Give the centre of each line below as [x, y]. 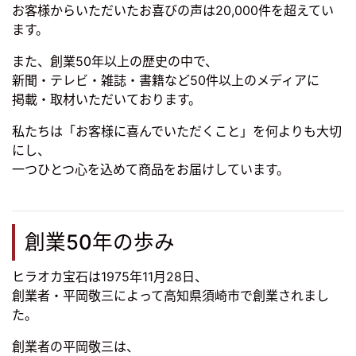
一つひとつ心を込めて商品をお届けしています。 [151, 170]
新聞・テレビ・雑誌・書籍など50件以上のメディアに [166, 81]
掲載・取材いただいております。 [106, 100]
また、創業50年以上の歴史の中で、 [115, 62]
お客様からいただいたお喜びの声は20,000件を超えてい [173, 11]
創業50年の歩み [100, 242]
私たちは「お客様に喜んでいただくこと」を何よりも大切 [177, 132]
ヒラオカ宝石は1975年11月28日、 [110, 277]
